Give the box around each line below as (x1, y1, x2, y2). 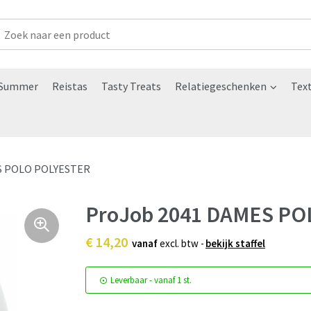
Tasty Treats (101, 79, 161, 93)
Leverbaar (110, 274, 147, 287)
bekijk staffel (205, 237, 265, 251)
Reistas (51, 79, 87, 93)
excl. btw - (158, 237, 204, 251)
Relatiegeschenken (174, 79, 267, 93)
